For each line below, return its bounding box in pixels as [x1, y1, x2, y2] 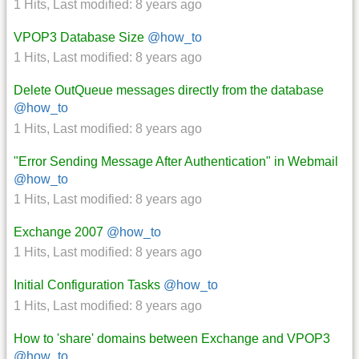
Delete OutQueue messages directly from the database [14, 83, 324, 98]
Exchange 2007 [14, 225, 103, 240]
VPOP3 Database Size [14, 30, 144, 44]
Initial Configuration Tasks [14, 278, 160, 292]
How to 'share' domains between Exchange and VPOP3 [14, 331, 330, 345]
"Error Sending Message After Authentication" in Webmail [14, 154, 338, 168]
